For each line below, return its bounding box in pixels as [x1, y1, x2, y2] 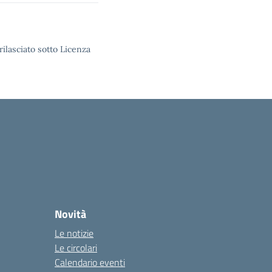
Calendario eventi [55, 255, 125, 270]
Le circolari [55, 240, 97, 255]
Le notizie [55, 226, 93, 240]
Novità [55, 206, 86, 222]
